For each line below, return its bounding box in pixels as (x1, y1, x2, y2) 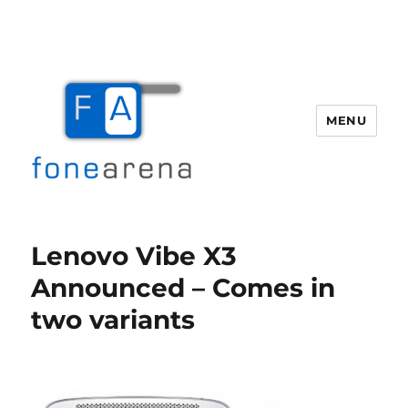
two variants (31, 304, 196, 335)
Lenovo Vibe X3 (31, 240, 238, 271)
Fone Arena (31, 215, 160, 240)
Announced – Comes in (31, 272, 336, 303)
